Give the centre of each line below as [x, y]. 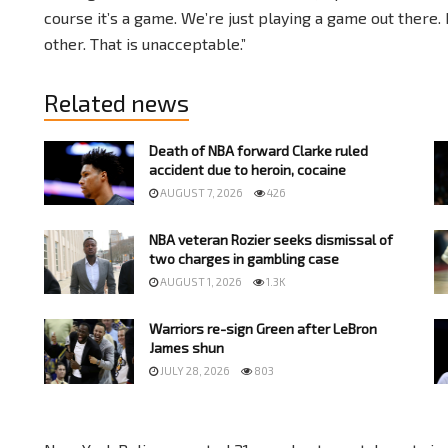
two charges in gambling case [244, 259]
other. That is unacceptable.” [145, 43]
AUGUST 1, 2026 [200, 282]
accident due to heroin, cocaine [247, 169]
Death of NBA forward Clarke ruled [258, 150]
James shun [186, 348]
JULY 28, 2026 [194, 371]
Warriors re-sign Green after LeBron [263, 329]
